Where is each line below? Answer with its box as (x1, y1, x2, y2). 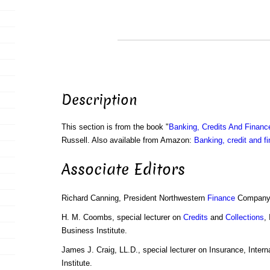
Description (61, 90, 137, 110)
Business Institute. (61, 226, 127, 236)
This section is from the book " (61, 122, 169, 132)
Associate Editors (61, 159, 185, 180)
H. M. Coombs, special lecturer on (61, 213, 183, 222)
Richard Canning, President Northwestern (61, 193, 207, 203)
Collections (225, 213, 264, 222)
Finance (207, 193, 235, 203)
